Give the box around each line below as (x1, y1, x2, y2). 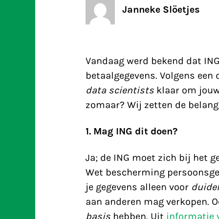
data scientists (85, 85, 154, 96)
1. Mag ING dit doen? (85, 126, 177, 137)
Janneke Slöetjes (122, 4, 200, 15)
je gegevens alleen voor (85, 181, 191, 193)
